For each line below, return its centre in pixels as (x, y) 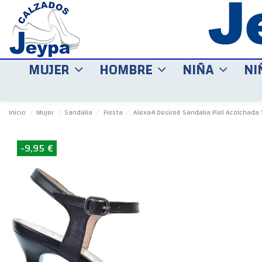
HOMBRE (127, 70)
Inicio (17, 112)
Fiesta (113, 112)
